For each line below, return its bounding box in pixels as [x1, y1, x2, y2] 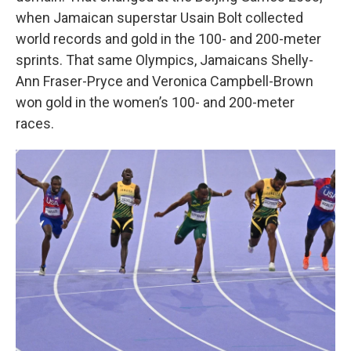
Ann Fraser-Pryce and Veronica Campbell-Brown [16, 73, 313, 89]
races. [16, 115, 54, 132]
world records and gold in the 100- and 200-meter [16, 31, 321, 47]
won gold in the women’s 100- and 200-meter [16, 94, 295, 110]
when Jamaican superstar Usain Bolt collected [16, 9, 303, 26]
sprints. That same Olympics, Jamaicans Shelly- [16, 52, 313, 68]
